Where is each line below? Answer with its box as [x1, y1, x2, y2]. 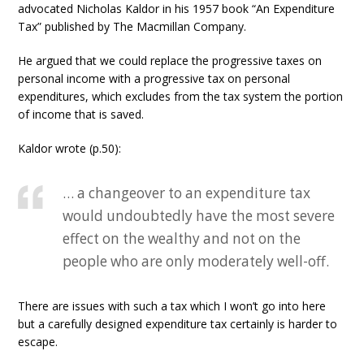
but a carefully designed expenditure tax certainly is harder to [18, 316, 338, 331]
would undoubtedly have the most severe [63, 206, 336, 225]
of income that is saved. [18, 106, 145, 122]
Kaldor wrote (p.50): [18, 141, 122, 156]
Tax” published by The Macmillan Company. [18, 19, 247, 34]
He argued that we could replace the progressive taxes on [18, 53, 323, 68]
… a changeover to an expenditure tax [63, 184, 311, 202]
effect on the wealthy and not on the [63, 229, 301, 248]
